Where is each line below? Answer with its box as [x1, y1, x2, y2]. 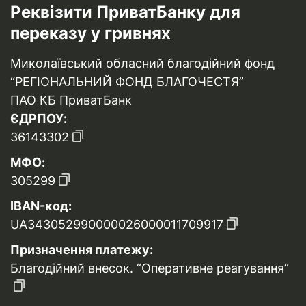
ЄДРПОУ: [10, 111, 67, 126]
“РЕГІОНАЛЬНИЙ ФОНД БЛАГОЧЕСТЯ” [10, 74, 244, 89]
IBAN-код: [10, 199, 72, 213]
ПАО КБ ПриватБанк [10, 93, 132, 107]
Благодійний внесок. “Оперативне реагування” [10, 261, 289, 275]
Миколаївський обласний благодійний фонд [10, 56, 275, 70]
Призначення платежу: [10, 242, 153, 257]
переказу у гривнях [10, 23, 171, 43]
